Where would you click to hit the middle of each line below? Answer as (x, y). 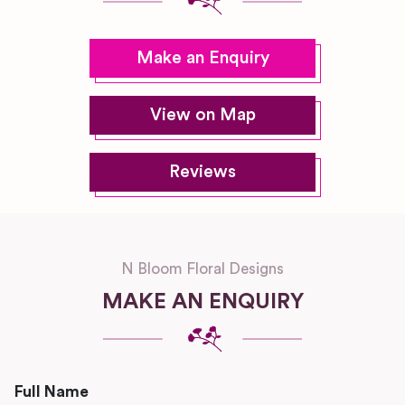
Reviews (202, 172)
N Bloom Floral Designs (202, 269)
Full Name (52, 392)
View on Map (202, 115)
